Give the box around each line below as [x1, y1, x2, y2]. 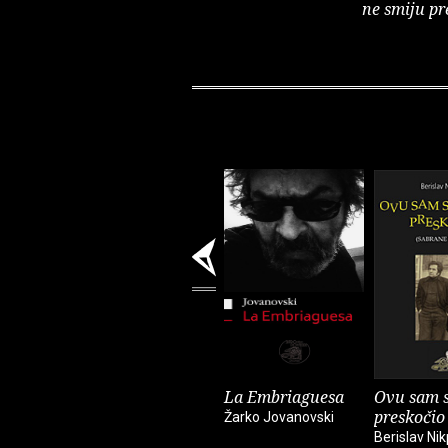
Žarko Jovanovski [224, 409, 334, 426]
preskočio [374, 406, 445, 429]
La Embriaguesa [224, 386, 344, 409]
